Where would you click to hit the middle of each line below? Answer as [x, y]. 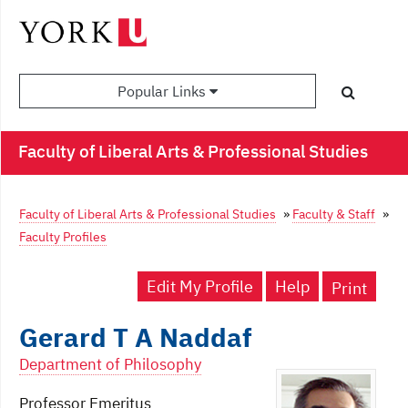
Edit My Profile [200, 287]
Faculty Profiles [63, 237]
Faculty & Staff [334, 214]
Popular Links [164, 92]
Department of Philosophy [110, 365]
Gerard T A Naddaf [135, 337]
